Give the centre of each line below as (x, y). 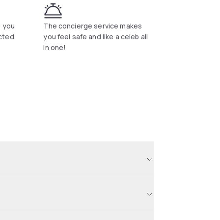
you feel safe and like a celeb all (96, 37)
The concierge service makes (93, 26)
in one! (55, 47)
